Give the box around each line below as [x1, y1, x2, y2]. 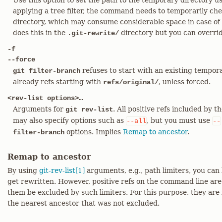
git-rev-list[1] [39, 166, 85, 174]
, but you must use [147, 116, 212, 124]
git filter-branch [13, 67, 80, 75]
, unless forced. [159, 78, 211, 86]
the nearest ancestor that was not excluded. [7, 199, 160, 207]
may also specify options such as [13, 116, 126, 124]
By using [7, 166, 39, 174]
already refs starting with [13, 78, 103, 86]
